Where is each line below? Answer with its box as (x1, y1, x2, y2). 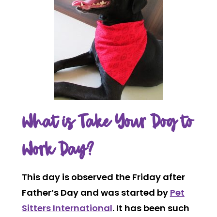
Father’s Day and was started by (21, 186, 170, 199)
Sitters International (21, 202, 112, 214)
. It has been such (112, 202, 189, 214)
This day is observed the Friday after (21, 171, 185, 183)
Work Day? (21, 141, 94, 160)
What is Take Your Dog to (21, 114, 193, 132)
